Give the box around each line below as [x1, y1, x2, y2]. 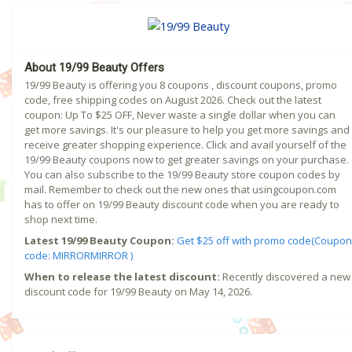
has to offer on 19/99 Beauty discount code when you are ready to [24, 197, 339, 212]
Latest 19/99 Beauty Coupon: [24, 233, 174, 248]
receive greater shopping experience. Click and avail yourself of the [24, 137, 346, 152]
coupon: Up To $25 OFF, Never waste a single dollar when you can [24, 108, 335, 123]
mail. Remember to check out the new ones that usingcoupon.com [24, 182, 336, 197]
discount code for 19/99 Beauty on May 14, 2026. [24, 284, 252, 299]
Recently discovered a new [220, 269, 350, 284]
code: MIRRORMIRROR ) [24, 248, 133, 263]
